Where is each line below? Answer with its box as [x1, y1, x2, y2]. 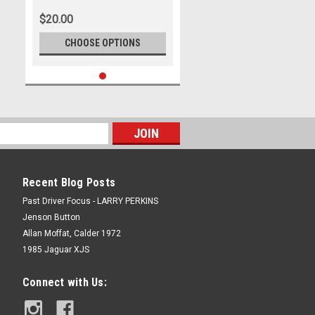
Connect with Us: [22, 276, 107, 289]
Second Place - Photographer [39, 20, 156, 30]
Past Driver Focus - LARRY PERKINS [22, 196, 158, 206]
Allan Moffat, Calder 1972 [22, 229, 121, 238]
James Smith [39, 34, 88, 44]
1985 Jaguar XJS [22, 245, 89, 255]
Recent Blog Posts [22, 176, 115, 189]
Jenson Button [22, 212, 80, 222]
